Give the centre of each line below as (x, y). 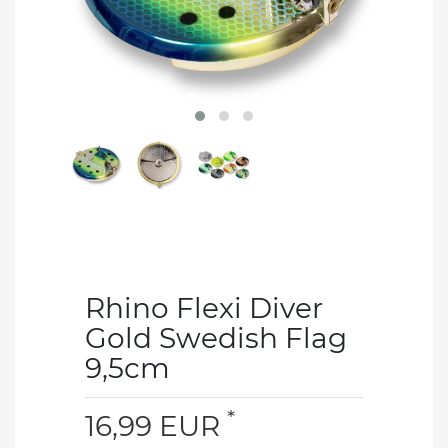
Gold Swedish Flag (216, 337)
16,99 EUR (156, 425)
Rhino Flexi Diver (204, 307)
